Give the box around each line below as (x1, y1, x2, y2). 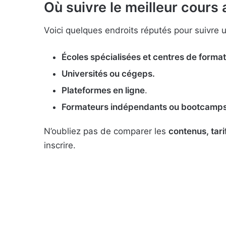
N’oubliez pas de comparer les (44, 126, 168, 136)
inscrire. (44, 140, 76, 150)
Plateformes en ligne (62, 85, 145, 95)
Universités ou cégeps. (62, 69, 155, 79)
